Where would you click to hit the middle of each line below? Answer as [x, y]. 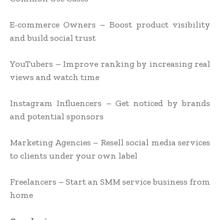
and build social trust [53, 38]
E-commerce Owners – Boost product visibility [110, 25]
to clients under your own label [74, 156]
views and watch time [55, 77]
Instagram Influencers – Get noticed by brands [110, 103]
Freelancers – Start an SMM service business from [110, 182]
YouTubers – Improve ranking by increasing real [110, 64]
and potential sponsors [57, 117]
